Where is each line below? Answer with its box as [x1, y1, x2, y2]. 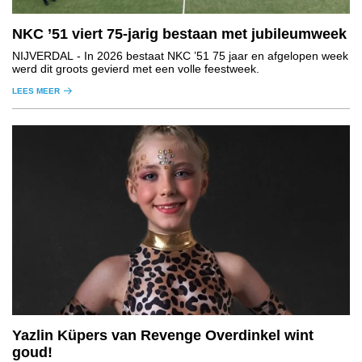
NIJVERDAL [12, 49, 74, 63]
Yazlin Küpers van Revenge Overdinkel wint [12, 327, 314, 344]
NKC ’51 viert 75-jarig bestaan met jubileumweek [12, 26, 347, 43]
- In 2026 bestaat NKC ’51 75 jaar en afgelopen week [74, 49, 348, 63]
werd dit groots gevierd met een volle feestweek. [12, 62, 259, 76]
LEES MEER [12, 86, 60, 96]
